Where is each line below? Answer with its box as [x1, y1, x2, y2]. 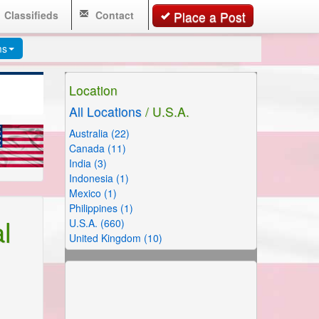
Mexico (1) [69, 186, 117, 200]
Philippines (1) [69, 201, 133, 215]
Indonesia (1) [69, 171, 129, 185]
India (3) [69, 156, 107, 170]
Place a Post [174, 8, 246, 26]
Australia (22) [69, 126, 130, 140]
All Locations [69, 103, 142, 120]
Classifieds [1, 8, 59, 22]
